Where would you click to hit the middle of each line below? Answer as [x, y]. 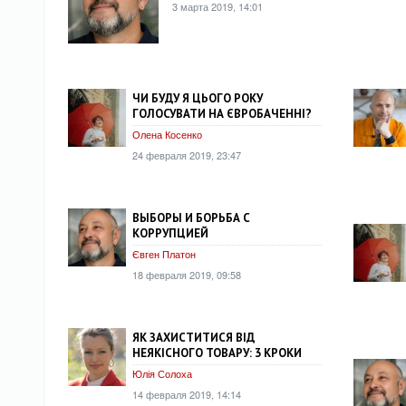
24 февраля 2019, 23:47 [187, 155]
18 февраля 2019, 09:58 [187, 274]
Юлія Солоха [162, 373]
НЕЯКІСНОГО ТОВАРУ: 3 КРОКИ [217, 353]
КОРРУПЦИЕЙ [170, 233]
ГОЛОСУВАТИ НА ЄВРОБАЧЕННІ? [222, 114]
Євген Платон [164, 253]
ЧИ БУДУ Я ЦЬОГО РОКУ [198, 98]
